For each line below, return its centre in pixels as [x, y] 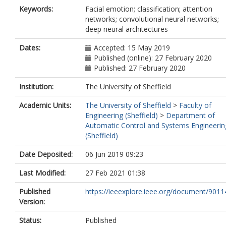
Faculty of [195, 105]
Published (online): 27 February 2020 [153, 58]
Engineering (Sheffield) [122, 115]
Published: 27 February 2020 [140, 68]
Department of [190, 115]
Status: [30, 220]
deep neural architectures [127, 29]
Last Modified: [42, 173]
